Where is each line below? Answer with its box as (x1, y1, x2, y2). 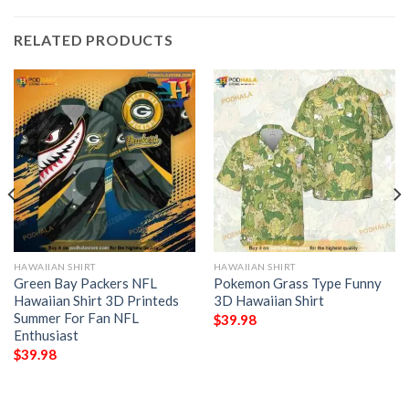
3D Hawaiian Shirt (213, 292, 324, 309)
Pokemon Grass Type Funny (213, 275, 382, 292)
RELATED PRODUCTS (14, 31, 173, 49)
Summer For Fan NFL (13, 309, 139, 327)
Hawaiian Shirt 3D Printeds (13, 292, 179, 309)
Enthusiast (13, 327, 79, 344)
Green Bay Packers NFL (13, 275, 157, 292)
